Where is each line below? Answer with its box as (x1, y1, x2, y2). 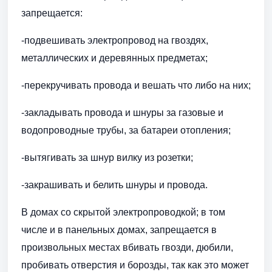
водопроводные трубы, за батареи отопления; (21, 125, 231, 136)
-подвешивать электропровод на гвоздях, (21, 35, 208, 46)
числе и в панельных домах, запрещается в (21, 225, 217, 236)
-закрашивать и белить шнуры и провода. (21, 180, 208, 191)
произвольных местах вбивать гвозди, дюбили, (21, 242, 233, 253)
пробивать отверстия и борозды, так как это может (21, 260, 249, 271)
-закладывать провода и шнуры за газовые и (21, 107, 223, 118)
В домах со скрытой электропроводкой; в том (21, 207, 225, 218)
